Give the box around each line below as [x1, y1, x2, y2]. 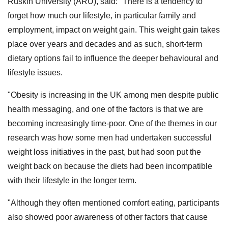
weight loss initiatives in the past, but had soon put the [8, 147, 201, 156]
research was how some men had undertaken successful [8, 133, 212, 142]
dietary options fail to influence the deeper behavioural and [8, 53, 218, 63]
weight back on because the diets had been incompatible [8, 161, 212, 170]
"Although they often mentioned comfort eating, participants [8, 198, 219, 207]
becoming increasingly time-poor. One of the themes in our [8, 119, 217, 128]
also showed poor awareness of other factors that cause [8, 212, 208, 221]
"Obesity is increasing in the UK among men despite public [8, 90, 219, 99]
